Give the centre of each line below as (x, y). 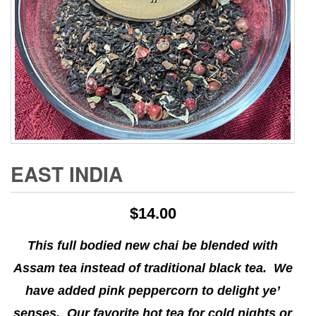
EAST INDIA (67, 174)
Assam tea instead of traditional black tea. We (153, 268)
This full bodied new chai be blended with (153, 246)
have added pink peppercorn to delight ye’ (153, 291)
